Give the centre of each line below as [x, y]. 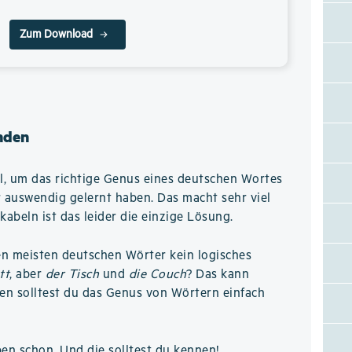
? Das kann [218, 275]
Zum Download [56, 35]
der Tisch [72, 275]
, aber [27, 275]
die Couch [158, 275]
